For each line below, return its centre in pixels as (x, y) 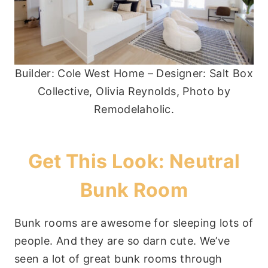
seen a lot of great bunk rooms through (118, 258)
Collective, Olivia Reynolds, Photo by (134, 91)
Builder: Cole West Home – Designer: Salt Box (134, 73)
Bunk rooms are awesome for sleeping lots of (134, 223)
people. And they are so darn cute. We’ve (122, 240)
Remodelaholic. (134, 109)
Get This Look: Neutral (134, 161)
